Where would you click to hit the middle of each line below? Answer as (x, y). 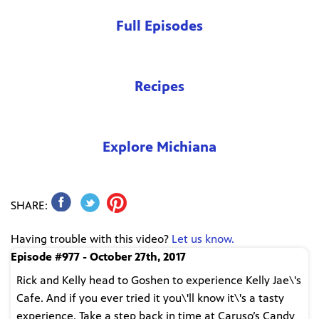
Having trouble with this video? (91, 239)
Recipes (159, 86)
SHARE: (29, 206)
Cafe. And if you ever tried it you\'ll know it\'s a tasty (150, 298)
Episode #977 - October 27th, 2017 (98, 257)
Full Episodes (159, 26)
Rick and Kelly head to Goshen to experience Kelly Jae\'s (159, 281)
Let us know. (203, 239)
